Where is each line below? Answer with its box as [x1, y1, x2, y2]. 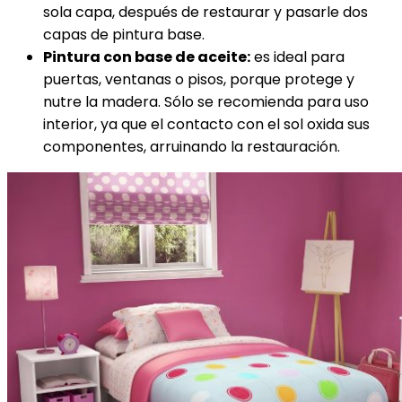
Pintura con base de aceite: [43, 47, 250, 67]
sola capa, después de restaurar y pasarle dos [43, 2, 368, 22]
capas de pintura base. [43, 24, 205, 45]
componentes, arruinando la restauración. [43, 136, 340, 157]
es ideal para [250, 47, 345, 67]
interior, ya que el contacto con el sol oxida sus [43, 114, 370, 135]
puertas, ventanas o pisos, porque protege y [43, 69, 354, 90]
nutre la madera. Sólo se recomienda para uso [43, 92, 369, 112]
